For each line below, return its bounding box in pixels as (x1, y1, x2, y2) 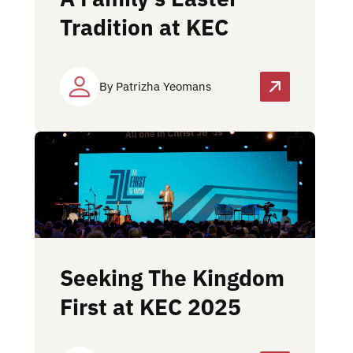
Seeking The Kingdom (60, 263, 284, 293)
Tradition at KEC (60, 13, 229, 43)
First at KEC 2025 (60, 292, 241, 322)
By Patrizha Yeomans (99, 79, 211, 95)
